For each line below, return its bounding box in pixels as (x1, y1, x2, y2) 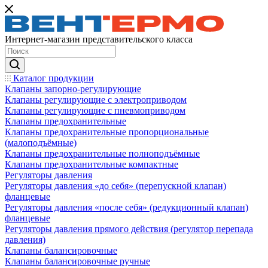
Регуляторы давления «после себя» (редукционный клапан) (5, 202, 248, 212)
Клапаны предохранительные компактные (5, 159, 178, 169)
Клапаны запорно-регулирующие (5, 84, 141, 94)
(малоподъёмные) (5, 138, 77, 148)
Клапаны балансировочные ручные (5, 256, 150, 266)
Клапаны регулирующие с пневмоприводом (5, 105, 185, 115)
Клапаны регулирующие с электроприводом (5, 95, 187, 105)
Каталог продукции (11, 73, 94, 83)
